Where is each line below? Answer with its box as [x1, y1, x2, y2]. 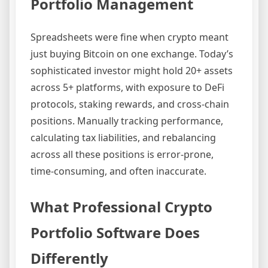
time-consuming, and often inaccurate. [31, 165, 206, 178]
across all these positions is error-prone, [31, 148, 214, 162]
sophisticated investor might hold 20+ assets [31, 64, 233, 78]
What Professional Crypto [31, 197, 212, 217]
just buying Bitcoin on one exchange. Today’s [31, 47, 233, 61]
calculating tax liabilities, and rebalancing [31, 131, 216, 145]
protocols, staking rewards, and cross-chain [31, 98, 229, 111]
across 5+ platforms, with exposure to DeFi [31, 81, 224, 95]
